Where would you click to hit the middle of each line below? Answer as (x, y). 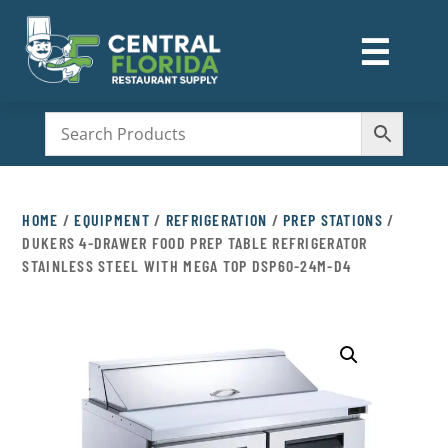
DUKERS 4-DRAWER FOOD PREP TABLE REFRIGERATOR (195, 243)
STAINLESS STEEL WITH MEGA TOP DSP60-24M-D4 (187, 266)
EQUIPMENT (112, 220)
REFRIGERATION (216, 220)
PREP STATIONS (333, 220)
